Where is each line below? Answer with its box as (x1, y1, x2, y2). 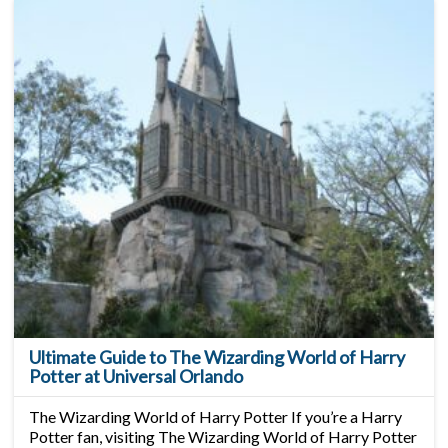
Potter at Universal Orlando (29, 365, 244, 388)
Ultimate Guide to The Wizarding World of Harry (29, 346, 406, 369)
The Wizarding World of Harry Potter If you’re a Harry (29, 407, 403, 427)
